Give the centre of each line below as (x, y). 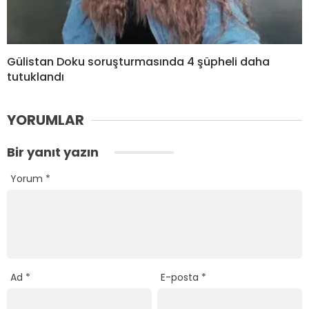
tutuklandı (36, 77)
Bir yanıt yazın (54, 152)
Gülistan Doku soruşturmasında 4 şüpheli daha (138, 62)
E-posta (181, 278)
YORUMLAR (46, 120)
